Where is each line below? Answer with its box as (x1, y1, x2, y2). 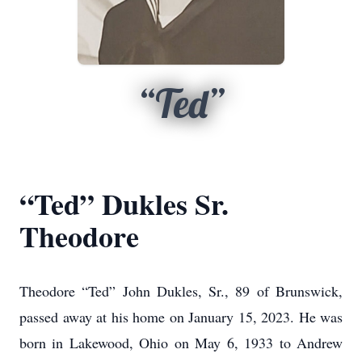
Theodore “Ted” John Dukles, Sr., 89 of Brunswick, (19, 281, 343, 301)
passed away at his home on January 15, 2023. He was (19, 307, 343, 326)
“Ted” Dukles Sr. (19, 183, 229, 225)
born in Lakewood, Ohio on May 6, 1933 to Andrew (19, 333, 343, 352)
